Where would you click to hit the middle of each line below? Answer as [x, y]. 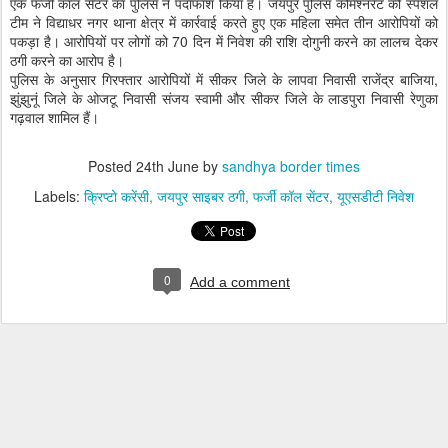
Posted [112, 166]
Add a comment [240, 282]
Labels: [59, 196]
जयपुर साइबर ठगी [201, 196]
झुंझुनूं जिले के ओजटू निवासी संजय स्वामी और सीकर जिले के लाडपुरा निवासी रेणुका [224, 98]
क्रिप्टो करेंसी [116, 196]
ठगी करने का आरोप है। [67, 60]
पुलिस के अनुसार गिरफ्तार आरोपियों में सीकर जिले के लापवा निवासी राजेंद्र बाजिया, [224, 79]
